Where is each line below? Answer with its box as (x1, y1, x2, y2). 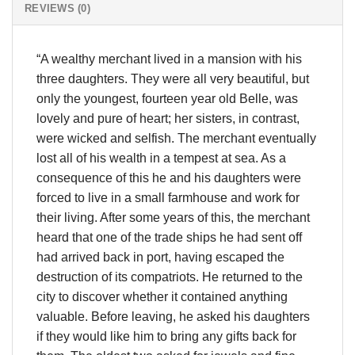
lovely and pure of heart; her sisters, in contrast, (36, 111, 300, 125)
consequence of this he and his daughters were (36, 170, 301, 185)
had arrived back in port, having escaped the (36, 250, 284, 264)
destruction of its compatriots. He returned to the (36, 269, 303, 284)
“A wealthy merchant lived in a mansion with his (36, 52, 302, 66)
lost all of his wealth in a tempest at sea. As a (36, 151, 286, 165)
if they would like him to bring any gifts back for (36, 329, 296, 343)
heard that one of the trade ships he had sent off (36, 230, 302, 244)
